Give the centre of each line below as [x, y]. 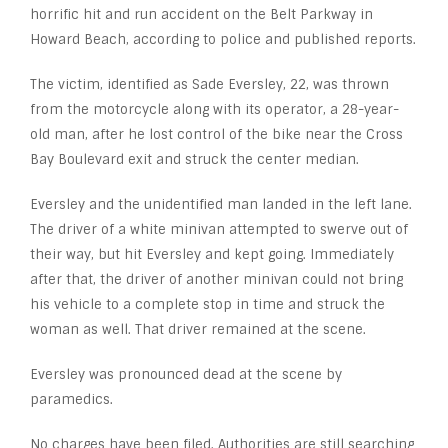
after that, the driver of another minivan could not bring [216, 280]
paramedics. [71, 400]
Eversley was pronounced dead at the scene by [186, 375]
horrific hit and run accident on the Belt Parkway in [201, 15]
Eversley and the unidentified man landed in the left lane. [221, 205]
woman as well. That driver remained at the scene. [198, 330]
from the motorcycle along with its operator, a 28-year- [214, 110]
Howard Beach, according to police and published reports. [223, 40]
